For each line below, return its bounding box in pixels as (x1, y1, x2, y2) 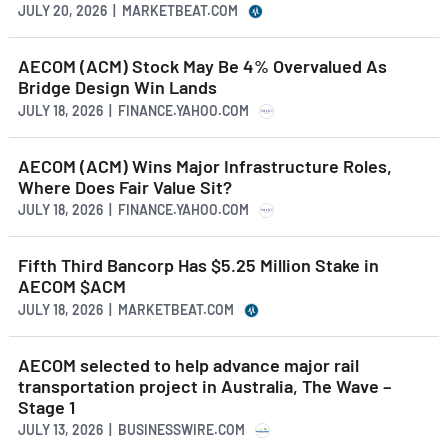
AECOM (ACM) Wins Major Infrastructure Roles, (18, 154, 392, 177)
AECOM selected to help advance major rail (18, 353, 359, 376)
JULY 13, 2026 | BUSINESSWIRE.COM (18, 421, 245, 439)
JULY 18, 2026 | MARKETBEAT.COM (18, 300, 234, 318)
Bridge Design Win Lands (18, 76, 217, 99)
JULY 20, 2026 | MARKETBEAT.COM (18, 2, 238, 20)
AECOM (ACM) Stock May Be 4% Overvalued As (18, 55, 387, 78)
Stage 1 (18, 395, 75, 418)
